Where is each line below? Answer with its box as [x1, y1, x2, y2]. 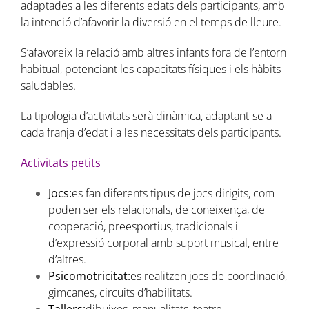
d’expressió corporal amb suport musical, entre [48, 235, 279, 251]
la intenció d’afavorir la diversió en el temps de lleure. [20, 14, 281, 30]
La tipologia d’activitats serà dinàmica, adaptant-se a [20, 108, 272, 124]
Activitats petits [20, 155, 101, 171]
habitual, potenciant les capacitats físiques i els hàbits [20, 61, 281, 77]
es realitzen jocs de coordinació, [130, 268, 287, 284]
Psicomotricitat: [48, 268, 130, 284]
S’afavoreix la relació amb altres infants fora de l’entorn [20, 45, 286, 61]
